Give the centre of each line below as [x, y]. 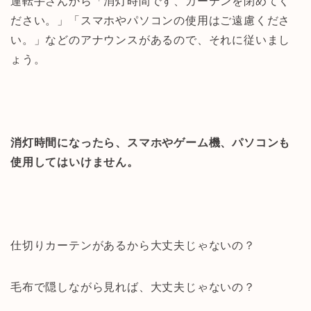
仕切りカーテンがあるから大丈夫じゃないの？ [133, 245]
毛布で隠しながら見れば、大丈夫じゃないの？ [133, 287]
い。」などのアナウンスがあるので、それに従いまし [151, 40]
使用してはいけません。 [75, 162]
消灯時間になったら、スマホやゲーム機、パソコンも [151, 142]
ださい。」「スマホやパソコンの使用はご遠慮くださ [151, 20]
